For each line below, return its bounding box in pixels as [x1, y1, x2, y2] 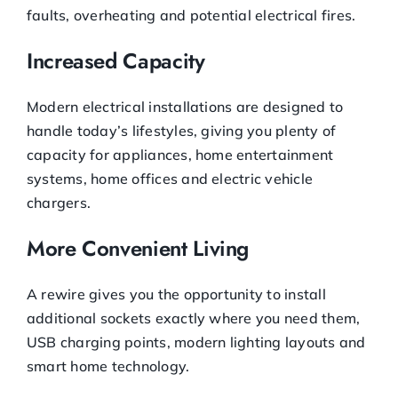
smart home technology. [27, 356, 190, 375]
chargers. [27, 193, 92, 211]
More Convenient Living [27, 232, 250, 264]
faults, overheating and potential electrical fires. [27, 5, 356, 24]
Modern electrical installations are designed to [27, 97, 344, 115]
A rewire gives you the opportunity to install [27, 284, 326, 303]
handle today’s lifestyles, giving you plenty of [27, 121, 337, 139]
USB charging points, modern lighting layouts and [27, 332, 366, 351]
